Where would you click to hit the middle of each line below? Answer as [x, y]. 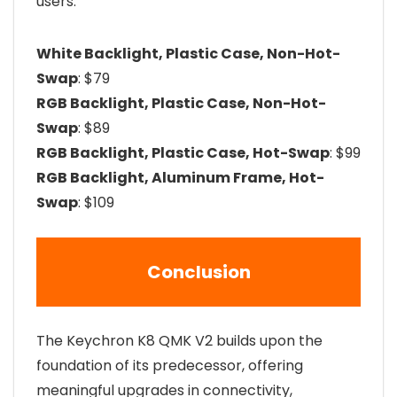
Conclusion [198, 272]
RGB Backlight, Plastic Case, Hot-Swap [183, 152]
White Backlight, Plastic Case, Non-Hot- [188, 53]
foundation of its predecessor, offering [170, 365]
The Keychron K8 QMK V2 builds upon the [179, 340]
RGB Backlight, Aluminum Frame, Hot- [180, 177]
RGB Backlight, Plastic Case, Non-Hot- [181, 103]
